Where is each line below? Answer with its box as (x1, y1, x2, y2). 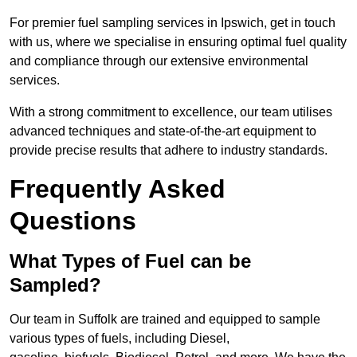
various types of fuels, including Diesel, (10, 331, 229, 346)
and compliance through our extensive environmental (10, 54, 308, 69)
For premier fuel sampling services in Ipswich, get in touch (10, 16, 335, 30)
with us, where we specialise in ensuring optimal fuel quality (10, 35, 347, 49)
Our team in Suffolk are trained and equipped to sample (10, 312, 320, 327)
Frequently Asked (10, 175, 226, 204)
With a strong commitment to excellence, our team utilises (10, 105, 332, 120)
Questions (10, 206, 136, 236)
